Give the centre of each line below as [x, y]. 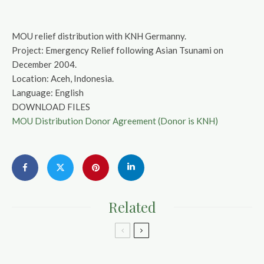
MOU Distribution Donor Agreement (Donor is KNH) [115, 121]
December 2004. [44, 64]
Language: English [48, 93]
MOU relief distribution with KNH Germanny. [99, 36]
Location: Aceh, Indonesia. [63, 78]
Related [132, 207]
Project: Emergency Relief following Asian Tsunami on [118, 50]
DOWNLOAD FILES [51, 107]
